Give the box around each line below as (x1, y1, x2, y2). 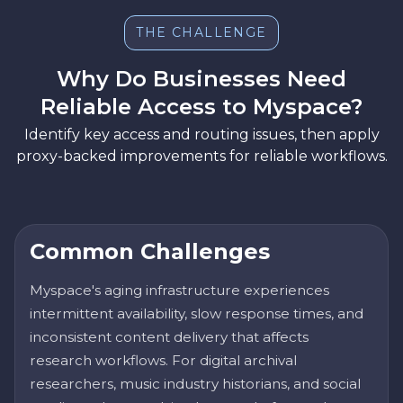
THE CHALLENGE (136, 24, 267, 41)
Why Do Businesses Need (57, 66, 346, 93)
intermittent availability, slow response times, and (30, 305, 363, 323)
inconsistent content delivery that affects (30, 328, 309, 346)
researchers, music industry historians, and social (30, 375, 361, 393)
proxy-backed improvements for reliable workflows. (15, 148, 388, 166)
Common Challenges (30, 238, 270, 265)
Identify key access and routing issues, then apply (23, 126, 380, 144)
